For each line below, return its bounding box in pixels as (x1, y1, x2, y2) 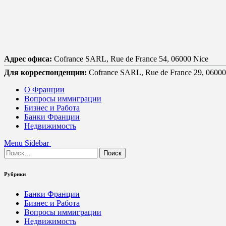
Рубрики (4, 171, 26, 177)
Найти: (4, 147, 28, 156)
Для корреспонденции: (4, 68, 87, 77)
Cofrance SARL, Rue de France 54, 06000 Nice (52, 54, 208, 63)
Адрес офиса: (4, 54, 52, 63)
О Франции (24, 85, 65, 94)
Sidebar (25, 139, 49, 147)
